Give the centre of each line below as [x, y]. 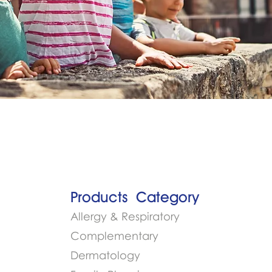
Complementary [116, 236]
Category [168, 197]
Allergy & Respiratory [125, 216]
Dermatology [105, 255]
